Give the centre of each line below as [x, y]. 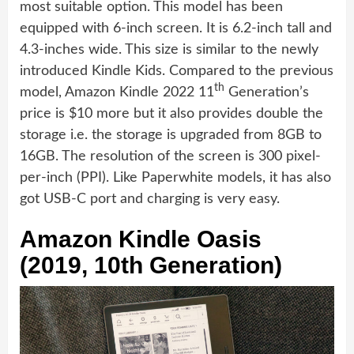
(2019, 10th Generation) [151, 265]
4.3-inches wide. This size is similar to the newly [169, 50]
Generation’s [267, 93]
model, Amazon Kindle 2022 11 [117, 93]
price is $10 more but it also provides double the [171, 114]
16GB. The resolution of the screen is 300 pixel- [170, 157]
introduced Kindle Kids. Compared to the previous [177, 72]
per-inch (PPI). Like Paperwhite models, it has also [175, 178]
